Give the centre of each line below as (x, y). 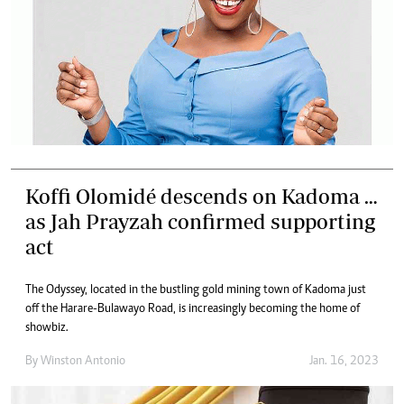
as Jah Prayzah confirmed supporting (200, 221)
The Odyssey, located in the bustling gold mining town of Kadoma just (196, 290)
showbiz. (47, 328)
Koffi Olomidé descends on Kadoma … (202, 196)
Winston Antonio (83, 361)
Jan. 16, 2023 (344, 361)
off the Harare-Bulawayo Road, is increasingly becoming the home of (193, 309)
